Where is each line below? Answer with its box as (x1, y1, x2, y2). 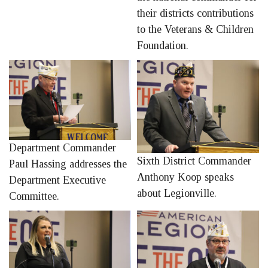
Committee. (9, 190, 59, 203)
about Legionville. (137, 187, 217, 199)
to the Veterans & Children (137, 23, 254, 36)
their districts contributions (137, 7, 254, 20)
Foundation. (137, 39, 188, 52)
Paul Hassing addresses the (9, 158, 127, 170)
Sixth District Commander (137, 154, 251, 167)
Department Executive (9, 174, 106, 187)
